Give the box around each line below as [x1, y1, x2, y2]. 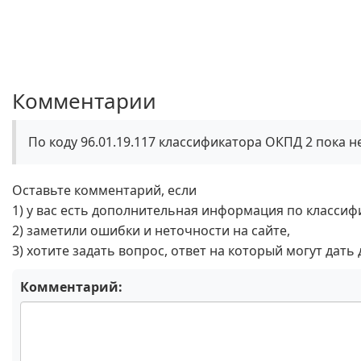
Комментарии [12, 86, 156, 115]
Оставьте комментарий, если [12, 181, 197, 199]
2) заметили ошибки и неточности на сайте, [12, 222, 290, 239]
